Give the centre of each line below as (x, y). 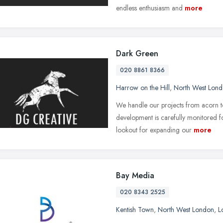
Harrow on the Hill (143, 87)
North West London (186, 209)
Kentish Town (135, 209)
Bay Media (135, 175)
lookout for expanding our (154, 130)
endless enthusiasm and (149, 8)
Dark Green (137, 53)
